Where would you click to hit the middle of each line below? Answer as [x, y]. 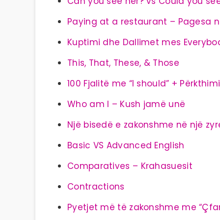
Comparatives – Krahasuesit [130, 166]
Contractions [96, 187]
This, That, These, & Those [123, 63]
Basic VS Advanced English [126, 145]
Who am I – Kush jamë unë [126, 104]
